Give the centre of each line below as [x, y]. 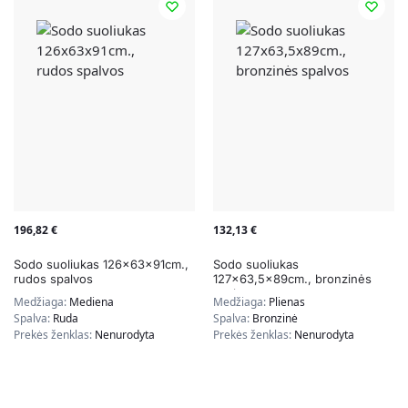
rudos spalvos [53, 279]
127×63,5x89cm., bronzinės [292, 279]
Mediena [92, 302]
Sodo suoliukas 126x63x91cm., [101, 265]
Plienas [287, 302]
